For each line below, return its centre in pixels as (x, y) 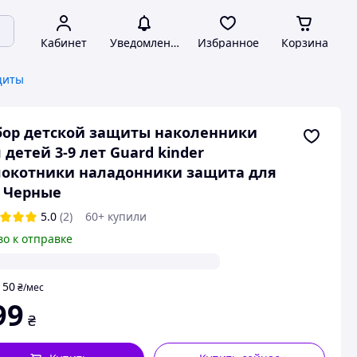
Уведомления (147, 43)
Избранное (228, 43)
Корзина (304, 43)
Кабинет (64, 43)
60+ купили (116, 216)
